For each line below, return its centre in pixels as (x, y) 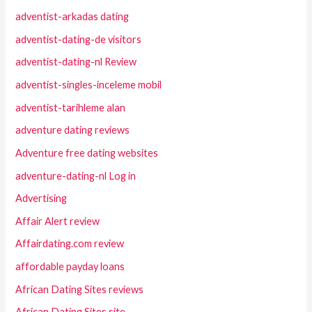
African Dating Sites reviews (80, 289)
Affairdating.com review (70, 244)
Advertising (41, 198)
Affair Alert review (58, 221)
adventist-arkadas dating (72, 17)
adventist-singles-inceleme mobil (89, 84)
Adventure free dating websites (87, 153)
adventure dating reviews (73, 130)
